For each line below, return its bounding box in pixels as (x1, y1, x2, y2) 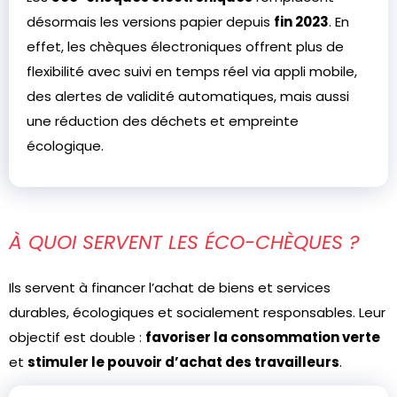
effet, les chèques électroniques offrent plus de (27, 37, 344, 56)
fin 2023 (274, 12, 329, 31)
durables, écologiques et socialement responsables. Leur (9, 303, 385, 322)
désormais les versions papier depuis (27, 12, 274, 31)
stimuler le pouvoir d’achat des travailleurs (27, 353, 339, 371)
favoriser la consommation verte (145, 328, 380, 346)
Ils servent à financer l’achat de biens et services (9, 278, 331, 297)
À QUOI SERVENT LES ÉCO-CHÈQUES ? (9, 229, 360, 256)
